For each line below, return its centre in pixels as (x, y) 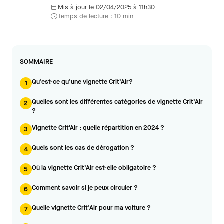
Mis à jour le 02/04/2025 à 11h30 (106, 7)
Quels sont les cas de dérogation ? (83, 148)
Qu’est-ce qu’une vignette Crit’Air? (82, 82)
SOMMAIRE (36, 62)
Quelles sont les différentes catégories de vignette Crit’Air (117, 102)
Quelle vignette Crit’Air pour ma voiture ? (91, 208)
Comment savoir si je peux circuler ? (85, 188)
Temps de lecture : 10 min (96, 16)
